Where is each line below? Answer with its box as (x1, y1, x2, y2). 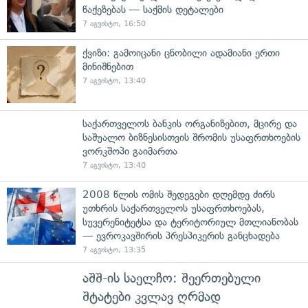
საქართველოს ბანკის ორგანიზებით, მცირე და (82, 117, 297, 130)
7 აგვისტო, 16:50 (82, 19, 146, 28)
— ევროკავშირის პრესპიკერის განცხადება (82, 229, 280, 242)
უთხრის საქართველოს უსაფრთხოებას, (82, 201, 265, 214)
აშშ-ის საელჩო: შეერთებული (82, 269, 261, 286)
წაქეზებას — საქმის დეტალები (82, 3, 223, 16)
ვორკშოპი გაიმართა (82, 144, 177, 157)
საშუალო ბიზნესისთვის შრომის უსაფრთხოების (82, 131, 300, 144)
